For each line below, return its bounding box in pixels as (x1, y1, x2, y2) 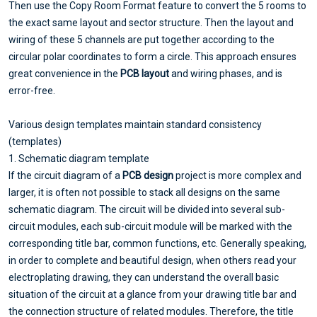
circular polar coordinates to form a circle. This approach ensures (8, 50, 296, 62)
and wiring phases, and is (169, 67, 282, 79)
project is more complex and (173, 169, 301, 181)
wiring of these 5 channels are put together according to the (8, 33, 275, 45)
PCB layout (120, 67, 169, 79)
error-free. (8, 84, 55, 96)
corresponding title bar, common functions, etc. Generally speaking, (8, 237, 306, 249)
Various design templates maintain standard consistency (8, 118, 262, 130)
